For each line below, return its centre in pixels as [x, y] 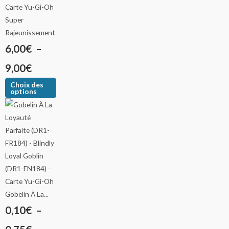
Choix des [27, 84]
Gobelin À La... [27, 194]
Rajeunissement [30, 32]
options [24, 91]
